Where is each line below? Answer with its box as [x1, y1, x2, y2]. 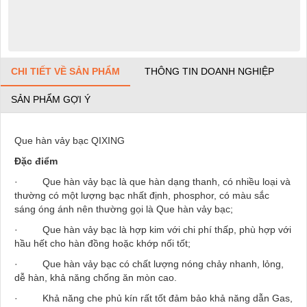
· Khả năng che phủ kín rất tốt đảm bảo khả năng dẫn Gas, [14, 293, 293, 304]
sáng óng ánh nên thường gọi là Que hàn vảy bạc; [14, 204, 233, 215]
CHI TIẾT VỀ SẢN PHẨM [11, 66, 120, 77]
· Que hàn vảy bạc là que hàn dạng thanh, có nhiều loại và [14, 176, 291, 188]
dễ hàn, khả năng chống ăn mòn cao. [14, 272, 177, 284]
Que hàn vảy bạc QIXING [14, 135, 125, 147]
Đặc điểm [14, 156, 58, 167]
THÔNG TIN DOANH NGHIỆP [145, 66, 274, 77]
